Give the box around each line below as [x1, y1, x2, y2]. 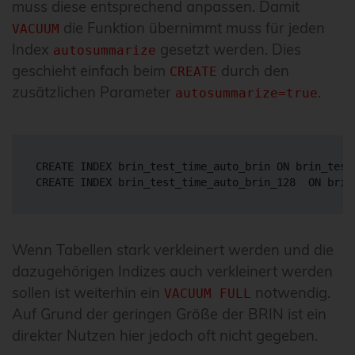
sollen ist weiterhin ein [12, 283, 164, 302]
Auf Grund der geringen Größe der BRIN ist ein [12, 304, 326, 323]
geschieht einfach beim [12, 61, 170, 80]
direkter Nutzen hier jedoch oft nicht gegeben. [12, 326, 318, 345]
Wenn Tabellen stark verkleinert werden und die [12, 240, 334, 259]
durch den [217, 61, 289, 80]
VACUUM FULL [164, 285, 251, 301]
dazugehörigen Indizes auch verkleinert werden [12, 261, 333, 281]
